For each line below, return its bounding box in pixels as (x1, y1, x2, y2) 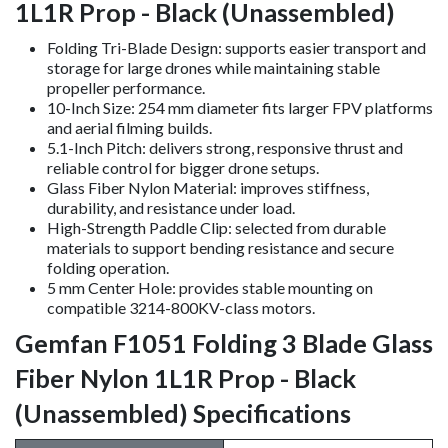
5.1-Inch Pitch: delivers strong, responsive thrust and (47, 137, 403, 157)
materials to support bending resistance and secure (47, 237, 394, 257)
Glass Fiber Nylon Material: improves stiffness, (47, 177, 369, 197)
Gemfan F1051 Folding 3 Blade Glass (15, 327, 433, 358)
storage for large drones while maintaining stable (47, 57, 380, 77)
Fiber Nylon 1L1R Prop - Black (15, 362, 356, 393)
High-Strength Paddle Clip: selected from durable (47, 217, 386, 237)
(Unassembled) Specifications (15, 397, 351, 428)
